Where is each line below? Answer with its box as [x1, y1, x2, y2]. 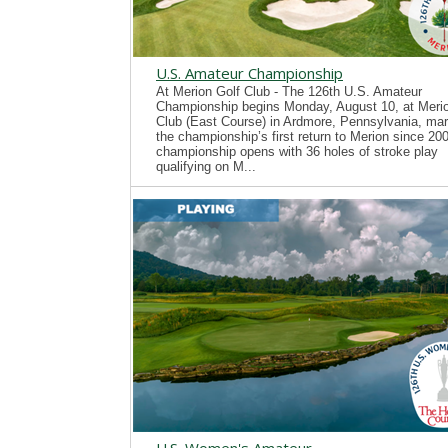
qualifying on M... [156, 159, 256, 174]
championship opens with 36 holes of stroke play [156, 144, 438, 159]
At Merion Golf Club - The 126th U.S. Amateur [156, 84, 422, 99]
